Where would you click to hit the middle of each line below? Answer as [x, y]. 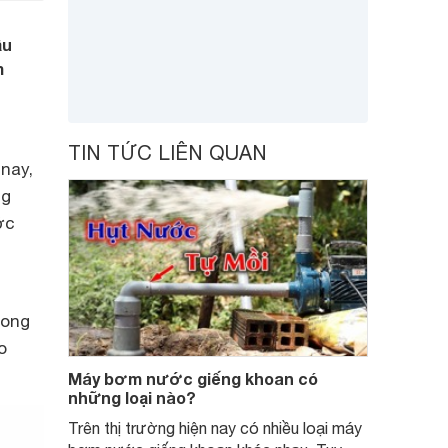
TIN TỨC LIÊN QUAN [167, 152]
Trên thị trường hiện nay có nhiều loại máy [215, 428]
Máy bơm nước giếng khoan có [193, 378]
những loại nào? [132, 397]
